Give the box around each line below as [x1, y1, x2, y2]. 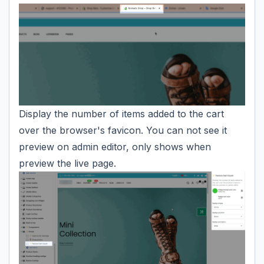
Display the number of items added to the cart [19, 108, 224, 120]
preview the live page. [19, 157, 116, 170]
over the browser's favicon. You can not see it [19, 124, 227, 137]
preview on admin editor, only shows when [19, 141, 211, 153]
